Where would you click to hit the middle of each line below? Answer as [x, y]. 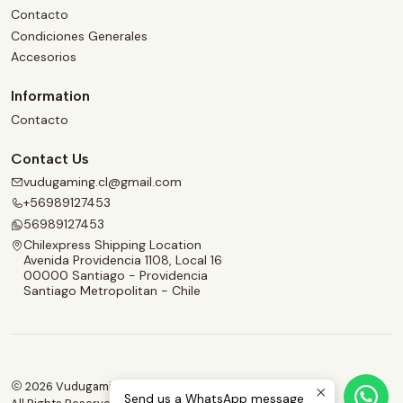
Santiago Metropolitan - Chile [112, 291]
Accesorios [44, 57]
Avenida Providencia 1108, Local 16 [123, 260]
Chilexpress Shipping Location [112, 245]
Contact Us [50, 158]
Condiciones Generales [79, 36]
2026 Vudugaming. [75, 387]
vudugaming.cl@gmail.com [103, 181]
